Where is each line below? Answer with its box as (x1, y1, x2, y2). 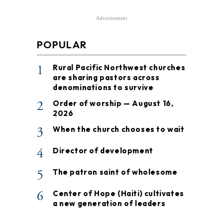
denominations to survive (53, 82, 154, 92)
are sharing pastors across (53, 72, 160, 82)
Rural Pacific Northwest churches (53, 62, 186, 72)
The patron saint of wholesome (53, 167, 178, 177)
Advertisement (96, 14, 127, 22)
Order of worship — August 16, (53, 98, 174, 108)
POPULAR (37, 38, 87, 51)
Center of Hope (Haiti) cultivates (53, 188, 184, 198)
